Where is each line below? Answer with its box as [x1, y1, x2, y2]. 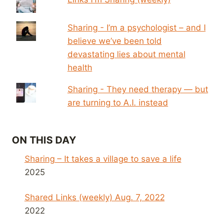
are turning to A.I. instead [67, 97, 168, 108]
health [67, 62, 92, 73]
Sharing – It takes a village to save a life [24, 153, 182, 164]
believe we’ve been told [67, 36, 162, 46]
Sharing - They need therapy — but [67, 84, 208, 94]
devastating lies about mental [67, 49, 185, 59]
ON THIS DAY [12, 134, 76, 146]
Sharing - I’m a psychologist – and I [67, 22, 206, 33]
